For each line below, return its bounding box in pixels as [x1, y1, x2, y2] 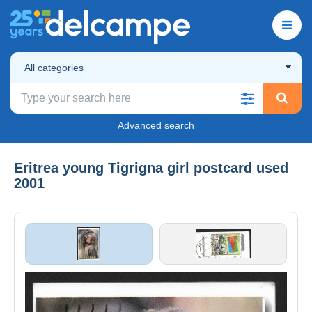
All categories [24, 61, 84, 73]
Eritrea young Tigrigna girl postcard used [14, 159, 288, 175]
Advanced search [118, 119, 194, 131]
